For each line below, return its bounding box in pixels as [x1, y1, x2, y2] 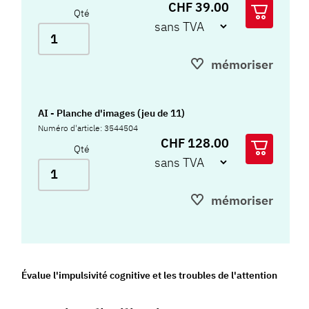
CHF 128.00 [161, 134, 229, 151]
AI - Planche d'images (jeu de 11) [38, 106, 186, 119]
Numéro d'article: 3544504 [38, 122, 139, 133]
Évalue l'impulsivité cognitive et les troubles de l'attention [21, 268, 278, 281]
